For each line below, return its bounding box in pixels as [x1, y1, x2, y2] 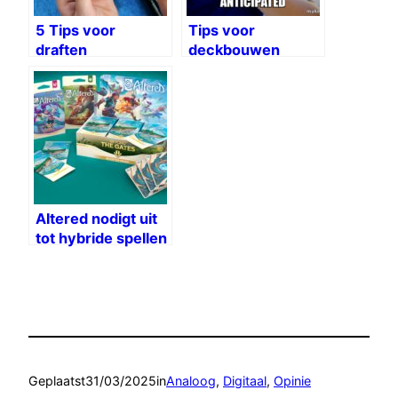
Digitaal [223, 372, 267, 388]
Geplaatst [28, 372, 85, 388]
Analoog [166, 372, 216, 388]
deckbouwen [188, 41, 280, 60]
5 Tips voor [36, 21, 115, 40]
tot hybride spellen [36, 229, 167, 248]
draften [36, 41, 87, 60]
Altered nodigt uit [36, 210, 157, 228]
